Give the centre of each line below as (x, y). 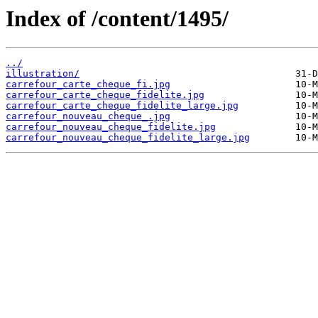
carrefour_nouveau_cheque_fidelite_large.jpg (128, 138)
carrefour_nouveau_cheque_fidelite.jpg (111, 127)
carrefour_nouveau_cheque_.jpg (88, 116)
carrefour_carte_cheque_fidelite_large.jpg (122, 106)
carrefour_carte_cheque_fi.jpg (88, 84)
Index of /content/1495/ (117, 18)
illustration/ (43, 74)
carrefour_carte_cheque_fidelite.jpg (105, 95)
